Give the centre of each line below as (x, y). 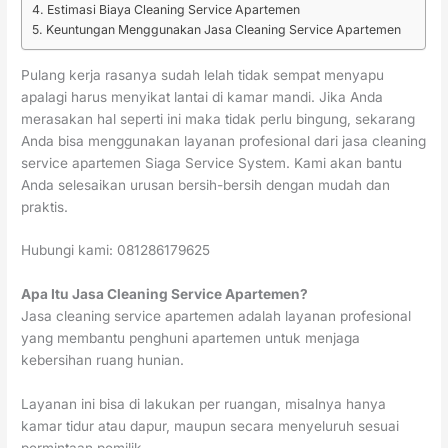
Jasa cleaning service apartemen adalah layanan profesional (216, 316)
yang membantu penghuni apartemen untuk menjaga (191, 338)
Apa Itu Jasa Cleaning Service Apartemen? (165, 294)
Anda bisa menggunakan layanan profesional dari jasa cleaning (224, 140)
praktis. (45, 206)
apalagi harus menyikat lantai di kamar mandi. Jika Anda (202, 96)
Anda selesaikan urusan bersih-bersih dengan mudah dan (206, 184)
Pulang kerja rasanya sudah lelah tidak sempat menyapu (203, 74)
